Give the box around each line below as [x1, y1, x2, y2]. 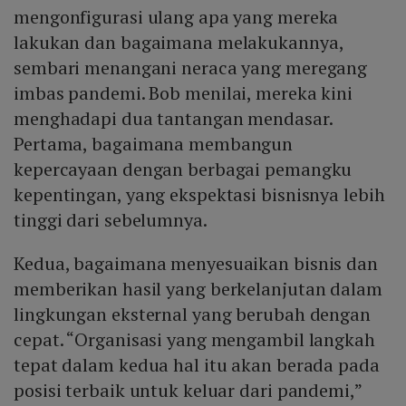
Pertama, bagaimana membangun [14, 131, 294, 157]
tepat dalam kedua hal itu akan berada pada [14, 353, 380, 378]
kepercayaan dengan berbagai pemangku [14, 157, 353, 182]
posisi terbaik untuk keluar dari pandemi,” [14, 378, 362, 403]
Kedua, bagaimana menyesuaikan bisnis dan [14, 251, 378, 276]
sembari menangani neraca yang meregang [14, 55, 368, 81]
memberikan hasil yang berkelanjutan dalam [14, 276, 382, 302]
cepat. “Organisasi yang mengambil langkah [14, 327, 375, 353]
